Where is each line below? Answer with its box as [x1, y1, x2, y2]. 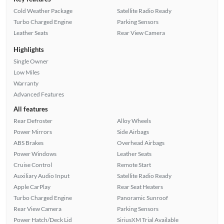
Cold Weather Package [13, 6, 72, 14]
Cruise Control [13, 160, 52, 168]
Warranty [13, 79, 38, 87]
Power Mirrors [13, 127, 52, 135]
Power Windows [13, 149, 56, 157]
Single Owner [13, 57, 48, 65]
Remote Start [117, 160, 151, 168]
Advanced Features [13, 90, 64, 98]
